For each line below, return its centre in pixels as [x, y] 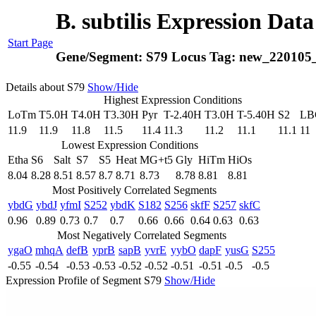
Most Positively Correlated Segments [134, 190]
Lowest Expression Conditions [130, 145]
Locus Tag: [205, 57]
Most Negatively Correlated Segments [141, 235]
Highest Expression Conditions [173, 100]
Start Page [30, 43]
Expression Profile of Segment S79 [85, 280]
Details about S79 [47, 87]
